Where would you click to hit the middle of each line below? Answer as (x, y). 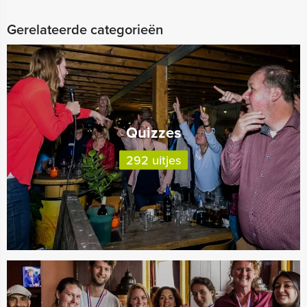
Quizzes (153, 132)
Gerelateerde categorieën (85, 29)
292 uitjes (153, 160)
